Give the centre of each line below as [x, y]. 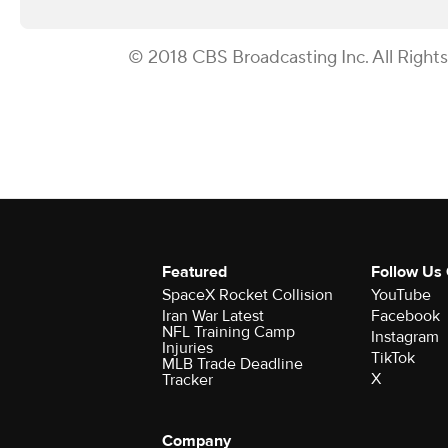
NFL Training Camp [228, 331]
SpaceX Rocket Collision [247, 294]
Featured [194, 271]
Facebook [405, 315]
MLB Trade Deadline [232, 363]
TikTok [392, 357]
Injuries [187, 347]
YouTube [400, 294]
